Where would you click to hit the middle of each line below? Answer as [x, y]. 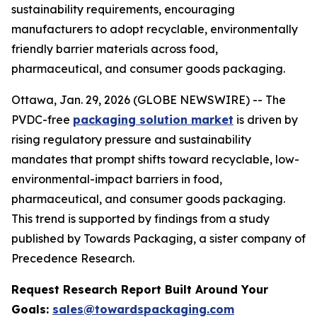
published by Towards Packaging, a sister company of [158, 238]
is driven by [266, 120]
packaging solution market [153, 120]
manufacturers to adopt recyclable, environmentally [155, 29]
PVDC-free [42, 120]
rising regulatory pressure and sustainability [131, 139]
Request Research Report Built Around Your [140, 289]
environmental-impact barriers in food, [117, 179]
